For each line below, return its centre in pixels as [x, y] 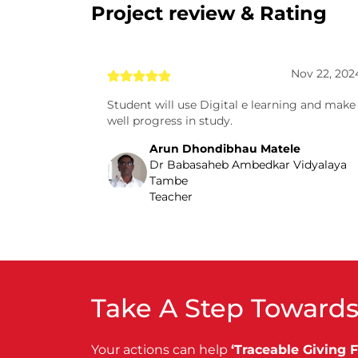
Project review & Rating [209, 13]
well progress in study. [170, 121]
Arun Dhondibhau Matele [225, 149]
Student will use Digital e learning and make [231, 105]
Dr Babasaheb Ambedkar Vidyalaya [249, 165]
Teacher [171, 197]
